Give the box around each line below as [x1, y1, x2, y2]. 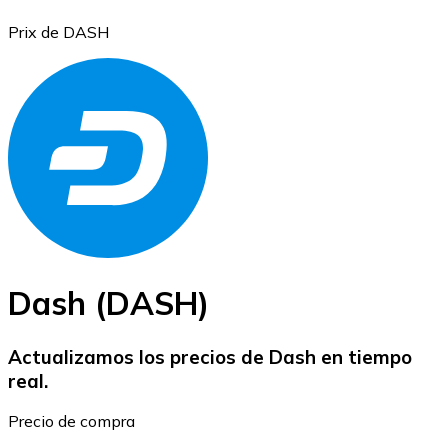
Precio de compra [8, 411, 135, 432]
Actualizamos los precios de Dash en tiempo [8, 344, 412, 369]
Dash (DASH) [8, 283, 209, 324]
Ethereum [47, 379, 118, 399]
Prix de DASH [8, 21, 109, 42]
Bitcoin [47, 87, 99, 107]
